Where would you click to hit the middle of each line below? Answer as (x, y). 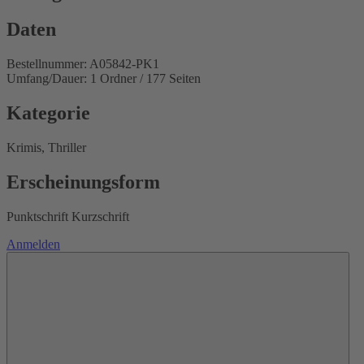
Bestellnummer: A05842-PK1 (83, 64)
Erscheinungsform (83, 182)
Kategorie (48, 113)
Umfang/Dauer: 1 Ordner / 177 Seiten (104, 79)
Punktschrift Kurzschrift (68, 216)
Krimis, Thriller (46, 148)
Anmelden (33, 244)
